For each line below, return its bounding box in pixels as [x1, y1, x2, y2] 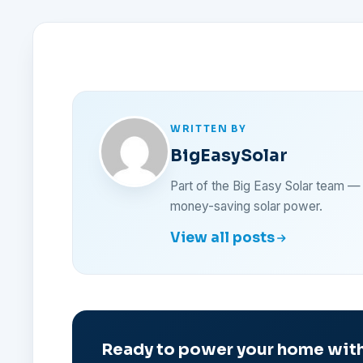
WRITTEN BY [170, 123, 247, 135]
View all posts [170, 229, 275, 246]
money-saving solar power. [170, 199, 322, 214]
